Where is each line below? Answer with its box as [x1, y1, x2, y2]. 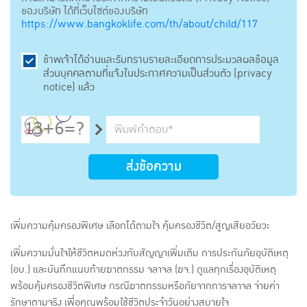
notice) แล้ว [43, 79, 95, 96]
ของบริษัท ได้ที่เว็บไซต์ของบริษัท [21, 3, 148, 20]
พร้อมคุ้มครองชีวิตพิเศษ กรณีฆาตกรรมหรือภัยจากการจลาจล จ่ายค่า [10, 278, 280, 294]
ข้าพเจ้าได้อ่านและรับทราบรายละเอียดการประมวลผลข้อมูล [43, 51, 279, 69]
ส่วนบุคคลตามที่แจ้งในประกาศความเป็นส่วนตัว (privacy [43, 65, 272, 82]
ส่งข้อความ [125, 156, 182, 177]
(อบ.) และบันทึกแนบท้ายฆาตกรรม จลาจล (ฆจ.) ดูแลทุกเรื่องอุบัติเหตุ [10, 261, 276, 278]
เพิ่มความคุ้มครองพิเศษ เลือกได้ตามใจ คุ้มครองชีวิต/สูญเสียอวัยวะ [10, 217, 270, 234]
